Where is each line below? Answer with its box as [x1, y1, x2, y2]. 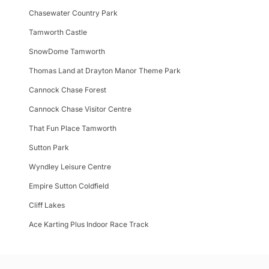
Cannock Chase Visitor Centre [29, 104, 131, 113]
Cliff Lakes [29, 200, 65, 210]
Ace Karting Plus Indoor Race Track [29, 219, 149, 229]
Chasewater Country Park [29, 8, 118, 17]
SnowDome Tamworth [29, 46, 105, 56]
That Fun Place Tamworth [29, 123, 116, 133]
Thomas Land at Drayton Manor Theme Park [29, 65, 181, 75]
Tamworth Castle [29, 27, 87, 37]
